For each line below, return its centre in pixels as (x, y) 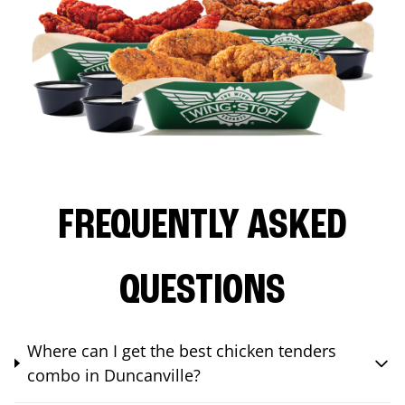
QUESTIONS (202, 292)
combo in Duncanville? (113, 375)
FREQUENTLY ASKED (202, 226)
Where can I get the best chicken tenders (181, 350)
